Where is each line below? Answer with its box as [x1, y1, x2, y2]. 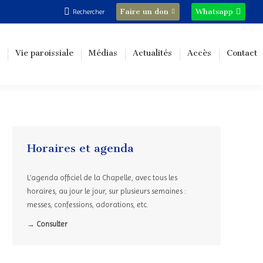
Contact [227, 48, 257, 58]
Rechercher [73, 8, 104, 16]
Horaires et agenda [27, 141, 134, 155]
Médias [89, 48, 117, 58]
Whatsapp [195, 7, 233, 16]
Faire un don [120, 7, 168, 16]
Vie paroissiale [15, 48, 73, 58]
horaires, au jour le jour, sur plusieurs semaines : [27, 187, 186, 195]
